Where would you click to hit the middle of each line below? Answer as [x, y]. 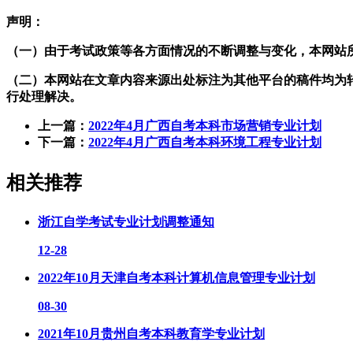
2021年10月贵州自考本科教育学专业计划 [151, 333]
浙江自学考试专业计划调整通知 [126, 221]
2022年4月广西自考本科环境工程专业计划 [205, 142]
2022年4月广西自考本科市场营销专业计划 [205, 125]
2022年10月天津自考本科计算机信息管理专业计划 [176, 277]
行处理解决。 [44, 96]
